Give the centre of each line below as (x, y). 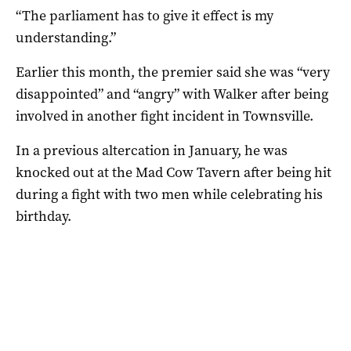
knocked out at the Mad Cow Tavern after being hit (174, 172)
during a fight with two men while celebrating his (169, 194)
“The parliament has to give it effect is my (145, 15)
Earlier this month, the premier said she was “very (173, 72)
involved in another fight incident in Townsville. (165, 116)
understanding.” (66, 37)
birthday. (43, 216)
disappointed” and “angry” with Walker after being (172, 94)
